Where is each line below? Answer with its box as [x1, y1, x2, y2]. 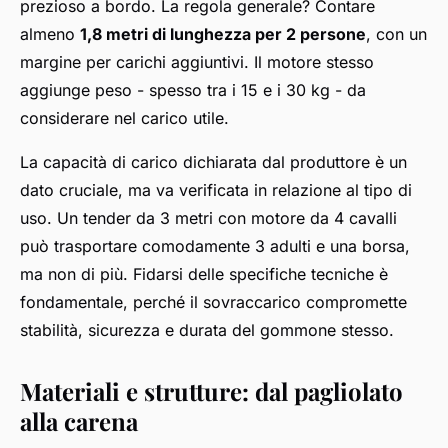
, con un [366, 23, 427, 44]
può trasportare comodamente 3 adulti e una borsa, [20, 235, 410, 256]
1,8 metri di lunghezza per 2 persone [80, 23, 366, 44]
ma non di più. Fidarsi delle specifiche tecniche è [20, 263, 388, 284]
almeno [20, 23, 80, 44]
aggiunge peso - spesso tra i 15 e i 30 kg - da [20, 79, 366, 100]
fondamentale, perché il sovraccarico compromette [20, 291, 407, 312]
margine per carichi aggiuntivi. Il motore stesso [20, 51, 374, 72]
